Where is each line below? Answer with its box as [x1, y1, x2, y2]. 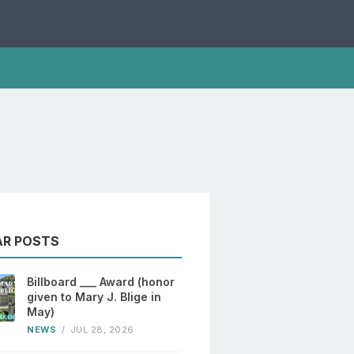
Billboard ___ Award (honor [27, 275, 175, 289]
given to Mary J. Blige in [27, 290, 162, 304]
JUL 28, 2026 [70, 324, 134, 336]
